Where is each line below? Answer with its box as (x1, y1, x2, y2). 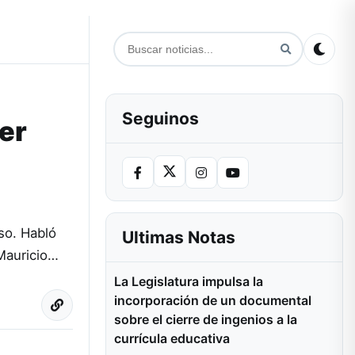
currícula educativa (114, 330, 230, 346)
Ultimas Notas (122, 227, 235, 247)
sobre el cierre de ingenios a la (114, 311, 297, 327)
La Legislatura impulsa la (114, 273, 263, 289)
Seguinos (122, 109, 199, 128)
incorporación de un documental (114, 292, 311, 308)
